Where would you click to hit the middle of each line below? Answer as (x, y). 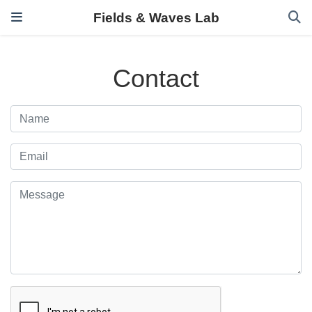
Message (32, 190)
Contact (156, 78)
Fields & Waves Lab (156, 17)
